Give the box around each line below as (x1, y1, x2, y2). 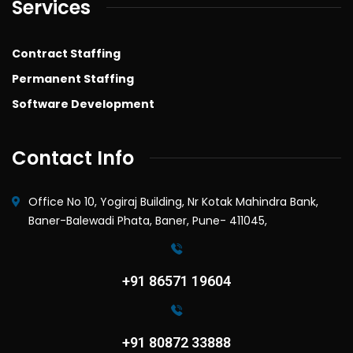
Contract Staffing (12, 45, 121, 61)
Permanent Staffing (12, 70, 134, 87)
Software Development (12, 95, 154, 112)
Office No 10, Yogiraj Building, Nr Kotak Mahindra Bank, (28, 193, 318, 210)
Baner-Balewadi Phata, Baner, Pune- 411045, (28, 212, 267, 229)
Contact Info (12, 144, 134, 171)
